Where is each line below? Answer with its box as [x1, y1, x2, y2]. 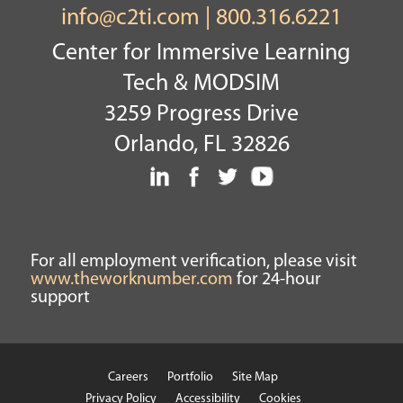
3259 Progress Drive [104, 102, 299, 127]
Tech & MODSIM [123, 71, 280, 96]
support [30, 288, 90, 307]
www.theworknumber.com [30, 270, 233, 289]
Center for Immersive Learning [52, 40, 351, 66]
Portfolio [167, 370, 214, 384]
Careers [108, 370, 149, 384]
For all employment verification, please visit [30, 252, 357, 271]
